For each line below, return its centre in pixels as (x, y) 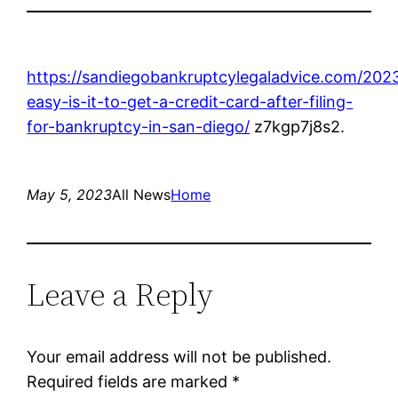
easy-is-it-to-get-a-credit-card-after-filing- (190, 101)
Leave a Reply (120, 294)
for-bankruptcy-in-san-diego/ (139, 126)
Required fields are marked (130, 381)
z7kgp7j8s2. (298, 126)
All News (142, 194)
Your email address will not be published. (179, 356)
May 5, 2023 (70, 194)
